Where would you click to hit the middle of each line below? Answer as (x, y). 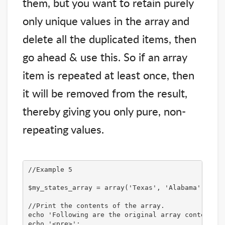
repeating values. (63, 129)
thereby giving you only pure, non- (104, 111)
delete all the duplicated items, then (109, 38)
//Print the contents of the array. (96, 206)
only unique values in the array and (106, 20)
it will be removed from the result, (105, 93)
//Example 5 (50, 170)
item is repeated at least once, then (108, 75)
